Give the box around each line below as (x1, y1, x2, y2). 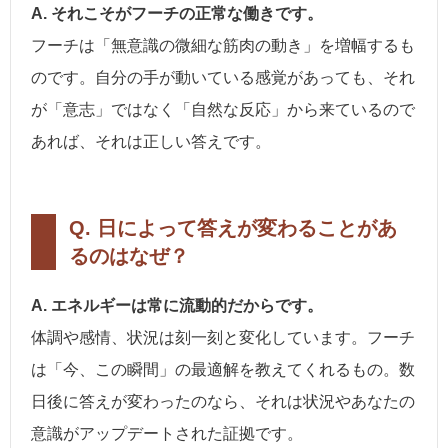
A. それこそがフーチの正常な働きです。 (31, 4, 323, 22)
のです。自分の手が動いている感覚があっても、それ (31, 68, 415, 86)
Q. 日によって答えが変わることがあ (69, 216, 397, 239)
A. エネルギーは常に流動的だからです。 (31, 296, 323, 314)
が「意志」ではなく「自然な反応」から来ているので (31, 100, 415, 118)
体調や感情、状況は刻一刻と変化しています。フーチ (31, 328, 415, 346)
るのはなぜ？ (69, 244, 189, 267)
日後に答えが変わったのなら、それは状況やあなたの (31, 392, 415, 410)
